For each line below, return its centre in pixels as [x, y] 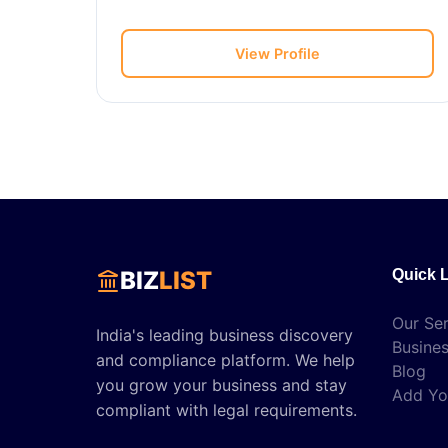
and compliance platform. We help [225, 360]
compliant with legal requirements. [226, 410]
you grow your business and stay [221, 385]
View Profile [277, 53]
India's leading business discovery [224, 335]
